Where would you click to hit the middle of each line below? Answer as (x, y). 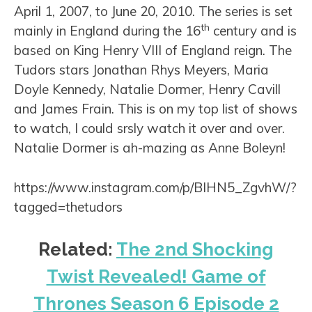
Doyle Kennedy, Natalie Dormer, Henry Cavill (147, 89)
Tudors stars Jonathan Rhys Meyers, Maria (141, 70)
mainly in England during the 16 (107, 31)
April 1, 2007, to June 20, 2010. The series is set (153, 11)
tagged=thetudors (68, 206)
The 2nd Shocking (195, 250)
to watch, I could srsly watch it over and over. (149, 128)
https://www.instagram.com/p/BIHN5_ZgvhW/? (155, 187)
